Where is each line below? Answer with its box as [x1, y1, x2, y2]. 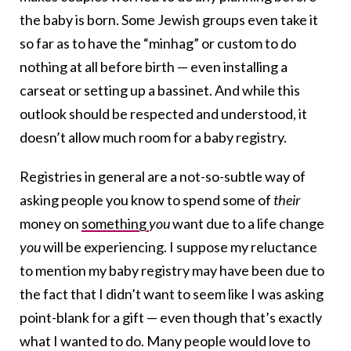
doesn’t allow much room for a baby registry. [20, 128, 287, 146]
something [81, 214, 149, 232]
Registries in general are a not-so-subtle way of [20, 167, 306, 185]
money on [20, 214, 81, 232]
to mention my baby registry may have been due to [20, 261, 324, 279]
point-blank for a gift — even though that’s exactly [20, 308, 322, 326]
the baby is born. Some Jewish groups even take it [20, 10, 318, 28]
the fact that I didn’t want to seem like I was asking [20, 284, 324, 302]
